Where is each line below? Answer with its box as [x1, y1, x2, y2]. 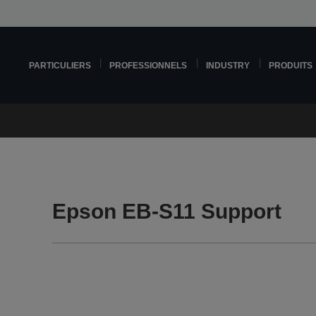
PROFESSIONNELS [109, 61, 188, 70]
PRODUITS [269, 61, 313, 70]
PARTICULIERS [28, 61, 91, 70]
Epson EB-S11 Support [52, 200, 282, 223]
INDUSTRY [206, 61, 250, 70]
